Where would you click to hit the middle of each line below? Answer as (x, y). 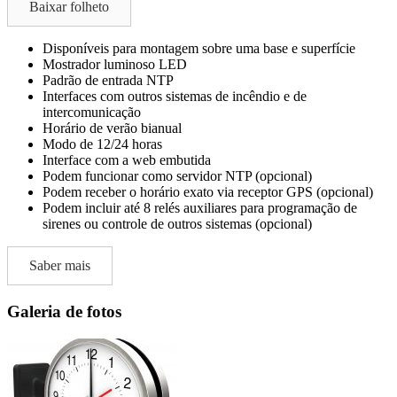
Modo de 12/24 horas (102, 144)
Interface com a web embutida (127, 160)
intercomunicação (92, 113)
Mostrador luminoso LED (115, 65)
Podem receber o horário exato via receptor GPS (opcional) (208, 192)
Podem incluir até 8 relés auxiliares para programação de (200, 208)
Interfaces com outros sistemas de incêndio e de (175, 97)
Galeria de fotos (64, 311)
